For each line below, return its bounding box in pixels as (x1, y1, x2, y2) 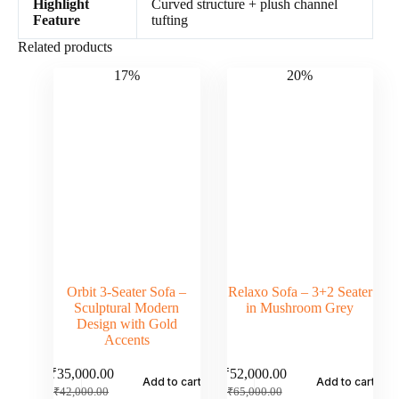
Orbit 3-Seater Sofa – (67, 283, 187, 299)
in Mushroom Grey (246, 299, 354, 315)
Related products (18, 38, 112, 54)
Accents (103, 331, 150, 347)
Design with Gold (76, 315, 177, 331)
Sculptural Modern (74, 299, 180, 315)
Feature (33, 12, 80, 28)
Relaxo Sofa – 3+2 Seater (227, 283, 372, 299)
